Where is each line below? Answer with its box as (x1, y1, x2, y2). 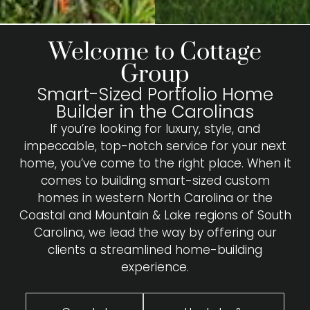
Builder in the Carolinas (56, 99, 254, 124)
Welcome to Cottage (48, 37, 262, 68)
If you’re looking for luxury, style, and (50, 120, 260, 137)
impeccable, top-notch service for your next (24, 137, 286, 154)
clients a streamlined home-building (48, 241, 262, 258)
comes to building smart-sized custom (40, 172, 270, 189)
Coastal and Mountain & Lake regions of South (19, 206, 291, 224)
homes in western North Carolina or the (37, 189, 273, 206)
